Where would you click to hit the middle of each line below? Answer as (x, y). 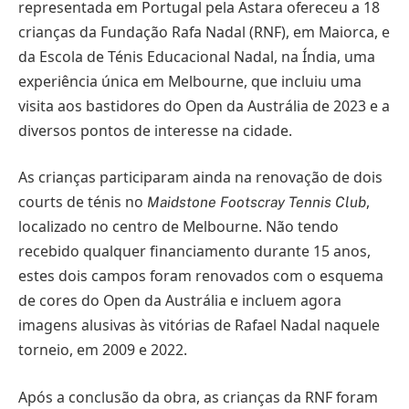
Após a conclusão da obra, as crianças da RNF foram (198, 397)
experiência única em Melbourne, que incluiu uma (190, 81)
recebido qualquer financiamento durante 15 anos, (194, 252)
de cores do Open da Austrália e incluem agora (180, 301)
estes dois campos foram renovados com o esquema (201, 276)
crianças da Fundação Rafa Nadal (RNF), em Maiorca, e (204, 31)
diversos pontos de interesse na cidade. (155, 130)
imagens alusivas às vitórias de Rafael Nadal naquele (199, 325)
